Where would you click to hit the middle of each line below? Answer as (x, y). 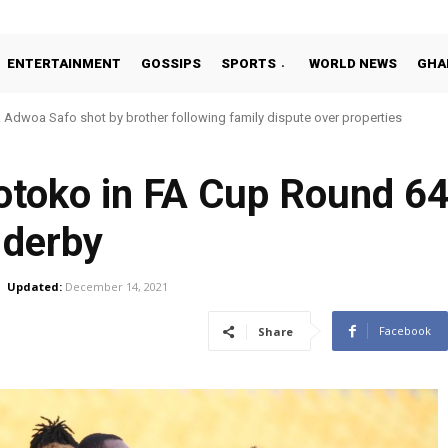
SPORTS (248, 63)
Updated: (34, 287)
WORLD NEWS (353, 63)
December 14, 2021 (116, 287)
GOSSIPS (171, 63)
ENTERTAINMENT (64, 63)
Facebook (405, 331)
